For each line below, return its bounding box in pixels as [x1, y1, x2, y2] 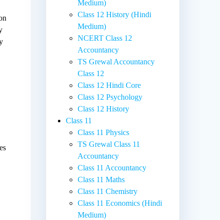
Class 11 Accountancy [78, 163, 147, 172]
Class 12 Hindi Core [78, 81, 141, 89]
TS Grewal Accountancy [78, 57, 155, 66]
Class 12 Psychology [78, 92, 143, 101]
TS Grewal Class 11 [78, 139, 140, 148]
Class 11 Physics [78, 128, 130, 137]
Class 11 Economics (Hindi [78, 198, 163, 207]
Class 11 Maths [78, 175, 125, 184]
